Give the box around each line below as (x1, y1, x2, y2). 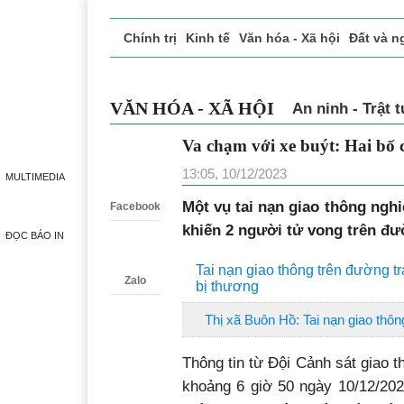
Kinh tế (186, 31, 230, 45)
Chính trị (124, 31, 177, 45)
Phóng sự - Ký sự (274, 69, 382, 83)
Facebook (110, 200, 161, 213)
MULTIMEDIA (5, 171, 65, 182)
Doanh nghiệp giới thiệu (115, 69, 265, 83)
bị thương (196, 279, 259, 294)
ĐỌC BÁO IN (5, 230, 64, 241)
